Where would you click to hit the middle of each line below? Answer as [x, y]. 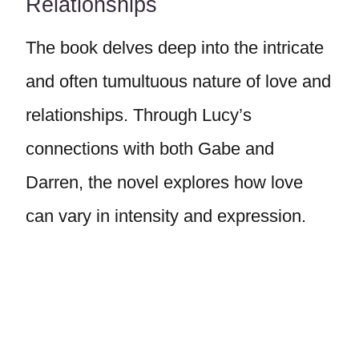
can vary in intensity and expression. [168, 216]
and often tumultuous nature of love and [178, 81]
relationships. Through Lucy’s [139, 115]
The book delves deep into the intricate [175, 48]
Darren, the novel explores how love [164, 182]
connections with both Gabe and [150, 149]
